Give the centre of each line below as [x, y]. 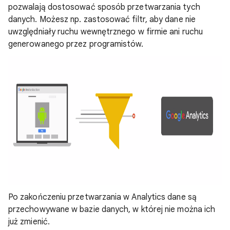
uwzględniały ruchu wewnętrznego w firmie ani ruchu [106, 32]
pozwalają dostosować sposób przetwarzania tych [104, 7]
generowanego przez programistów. [76, 44]
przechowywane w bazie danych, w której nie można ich [112, 209]
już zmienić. [29, 222]
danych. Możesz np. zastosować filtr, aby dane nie [102, 20]
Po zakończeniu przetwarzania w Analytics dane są [102, 197]
